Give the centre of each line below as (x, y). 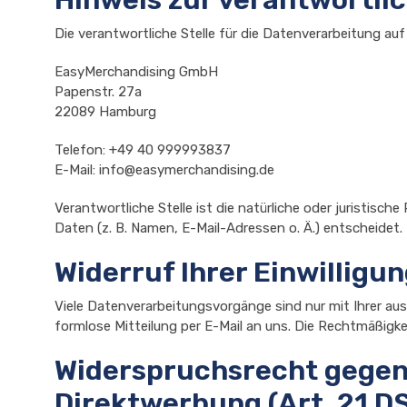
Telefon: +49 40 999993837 (143, 150)
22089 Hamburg (105, 112)
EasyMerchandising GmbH (136, 72)
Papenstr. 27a (98, 92)
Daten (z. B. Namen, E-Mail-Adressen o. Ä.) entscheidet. (228, 228)
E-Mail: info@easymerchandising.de (164, 170)
